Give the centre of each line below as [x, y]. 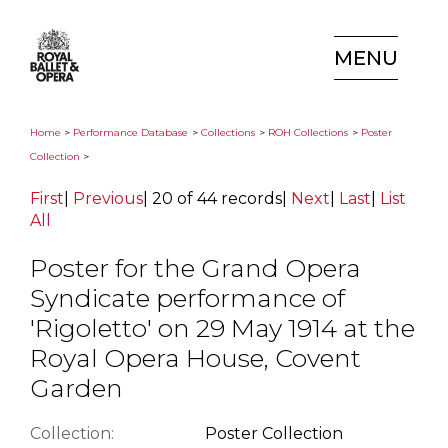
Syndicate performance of [187, 297]
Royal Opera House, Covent [195, 357]
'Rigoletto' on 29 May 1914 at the [222, 327]
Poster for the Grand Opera [195, 267]
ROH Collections [308, 132]
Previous [108, 198]
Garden [76, 387]
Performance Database [130, 132]
